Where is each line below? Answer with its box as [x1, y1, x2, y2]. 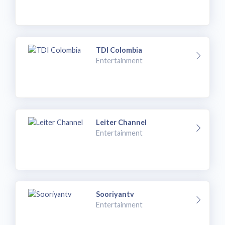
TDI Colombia [96, 45, 143, 54]
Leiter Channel [96, 118, 147, 127]
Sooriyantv [96, 190, 135, 199]
